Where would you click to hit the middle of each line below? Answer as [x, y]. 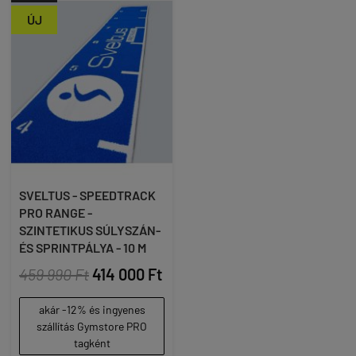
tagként [92, 343]
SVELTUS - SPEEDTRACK [87, 195]
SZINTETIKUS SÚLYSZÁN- [90, 230]
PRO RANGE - [56, 213]
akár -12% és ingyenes [92, 310]
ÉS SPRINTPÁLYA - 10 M [83, 248]
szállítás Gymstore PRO [92, 326]
